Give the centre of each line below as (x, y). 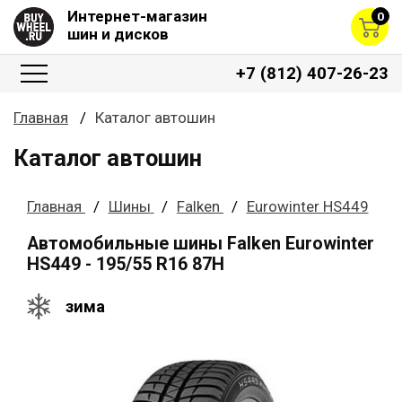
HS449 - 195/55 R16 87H (126, 264)
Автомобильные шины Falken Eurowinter (201, 243)
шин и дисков (118, 34)
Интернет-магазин (137, 16)
